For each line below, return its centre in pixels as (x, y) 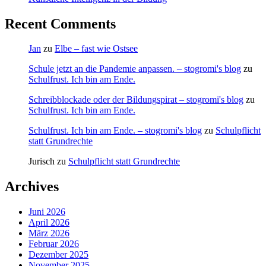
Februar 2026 (54, 244)
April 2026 (49, 223)
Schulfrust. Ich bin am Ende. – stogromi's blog (115, 131)
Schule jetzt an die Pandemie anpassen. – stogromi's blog (135, 69)
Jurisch (42, 161)
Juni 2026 (47, 212)
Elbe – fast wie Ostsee (96, 49)
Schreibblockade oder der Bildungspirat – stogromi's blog (136, 100)
